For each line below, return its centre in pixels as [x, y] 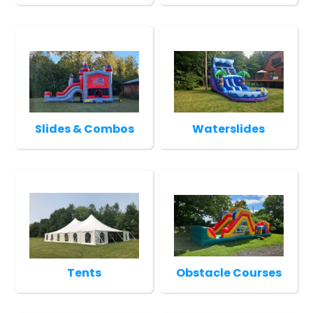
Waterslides [229, 129]
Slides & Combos [84, 129]
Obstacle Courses [228, 272]
